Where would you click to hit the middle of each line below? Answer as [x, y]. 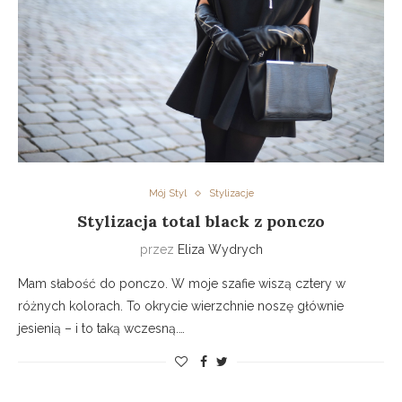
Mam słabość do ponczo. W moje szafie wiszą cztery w [182, 284]
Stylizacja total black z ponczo [201, 222]
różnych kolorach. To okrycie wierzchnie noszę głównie [181, 306]
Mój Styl [167, 194]
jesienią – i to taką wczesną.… [101, 329]
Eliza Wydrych [220, 250]
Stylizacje [231, 194]
